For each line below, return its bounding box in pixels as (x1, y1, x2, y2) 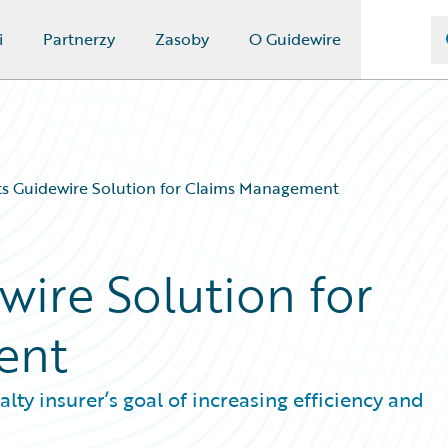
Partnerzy (42, 27, 115, 51)
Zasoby (154, 27, 209, 51)
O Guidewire (248, 27, 341, 51)
